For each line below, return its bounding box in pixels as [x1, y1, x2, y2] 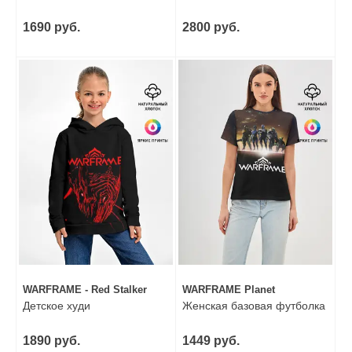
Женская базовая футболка [182, 299, 325, 313]
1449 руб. [182, 334, 240, 348]
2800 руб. [182, 20, 240, 34]
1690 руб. [23, 20, 80, 34]
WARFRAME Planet [182, 284, 275, 296]
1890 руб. [23, 334, 80, 348]
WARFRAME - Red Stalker [23, 284, 147, 296]
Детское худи [23, 299, 90, 313]
